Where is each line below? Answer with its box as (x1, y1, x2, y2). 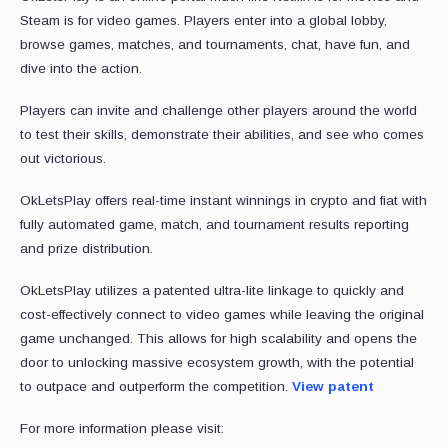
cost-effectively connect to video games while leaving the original (20, 306, 424, 322)
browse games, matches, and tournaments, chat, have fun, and (20, 36, 410, 52)
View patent (292, 378, 374, 394)
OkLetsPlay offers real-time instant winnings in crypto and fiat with (20, 192, 427, 208)
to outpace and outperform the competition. (20, 378, 292, 394)
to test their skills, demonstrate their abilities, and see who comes (20, 126, 424, 142)
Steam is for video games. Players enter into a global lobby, (20, 12, 387, 28)
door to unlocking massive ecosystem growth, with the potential (20, 354, 414, 370)
